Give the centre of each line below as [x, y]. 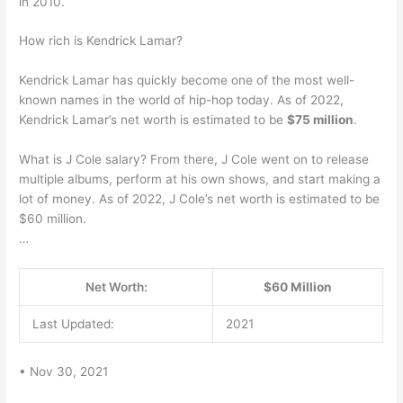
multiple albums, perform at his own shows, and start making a [200, 179]
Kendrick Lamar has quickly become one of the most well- [187, 81]
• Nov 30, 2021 [64, 371]
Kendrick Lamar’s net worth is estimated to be [153, 120]
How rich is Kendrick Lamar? [101, 41]
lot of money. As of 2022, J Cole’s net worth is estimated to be [200, 199]
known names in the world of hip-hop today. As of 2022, [182, 100]
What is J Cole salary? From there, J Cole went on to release [194, 160]
